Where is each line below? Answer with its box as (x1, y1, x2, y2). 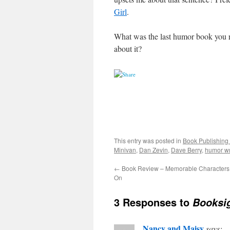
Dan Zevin (139, 145, 168, 154)
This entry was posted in (114, 136, 183, 145)
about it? (114, 43, 142, 54)
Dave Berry (171, 145, 202, 154)
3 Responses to (114, 194, 193, 209)
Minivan (114, 145, 136, 154)
